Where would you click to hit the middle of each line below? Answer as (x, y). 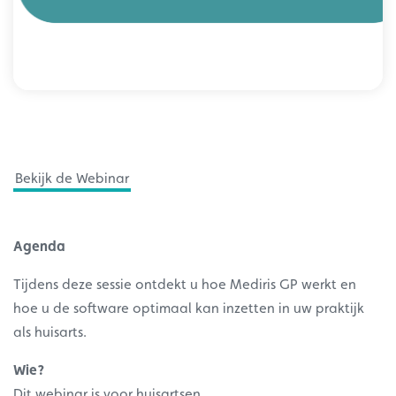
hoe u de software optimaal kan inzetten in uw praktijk (189, 308)
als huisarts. (50, 332)
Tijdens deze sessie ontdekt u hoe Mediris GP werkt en (185, 285)
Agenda (39, 247)
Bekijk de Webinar (72, 179)
